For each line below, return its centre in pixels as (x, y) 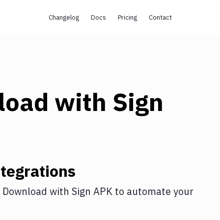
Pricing (127, 17)
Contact (160, 17)
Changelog (64, 17)
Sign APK (92, 191)
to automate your (153, 191)
